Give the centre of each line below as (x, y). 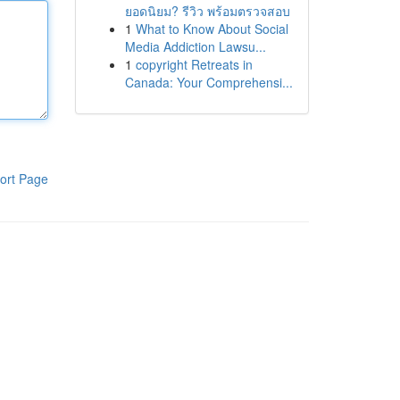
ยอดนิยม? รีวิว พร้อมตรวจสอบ (207, 11)
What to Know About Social (212, 29)
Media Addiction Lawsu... (195, 46)
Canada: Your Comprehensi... (208, 82)
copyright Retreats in (194, 64)
